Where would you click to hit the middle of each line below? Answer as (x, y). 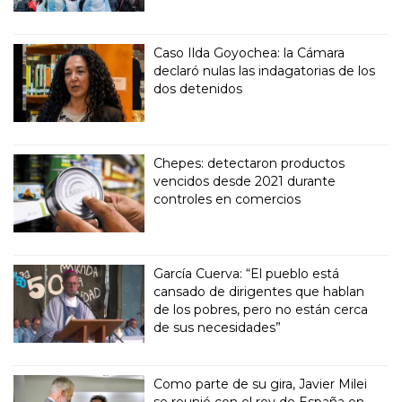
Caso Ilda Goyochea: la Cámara (249, 53)
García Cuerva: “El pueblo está (247, 274)
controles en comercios (227, 200)
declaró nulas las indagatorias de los (265, 71)
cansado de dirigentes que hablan (259, 292)
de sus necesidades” (218, 328)
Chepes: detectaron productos (249, 164)
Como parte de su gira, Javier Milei (261, 385)
